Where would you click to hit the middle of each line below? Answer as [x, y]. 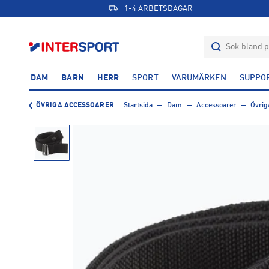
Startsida [138, 106]
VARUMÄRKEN [199, 78]
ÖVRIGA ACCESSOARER [75, 106]
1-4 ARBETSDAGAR [158, 8]
